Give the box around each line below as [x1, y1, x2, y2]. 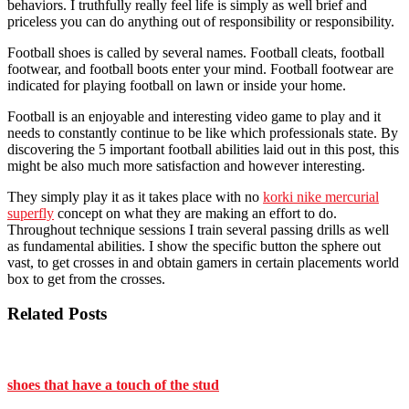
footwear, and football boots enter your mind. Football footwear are [7, 60, 393, 77]
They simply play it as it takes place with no [7, 188, 263, 204]
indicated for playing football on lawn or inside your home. [7, 77, 346, 93]
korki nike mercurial [263, 188, 379, 204]
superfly [7, 204, 54, 221]
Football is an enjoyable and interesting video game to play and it [7, 108, 381, 124]
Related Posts [7, 304, 107, 324]
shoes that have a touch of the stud [7, 377, 219, 393]
